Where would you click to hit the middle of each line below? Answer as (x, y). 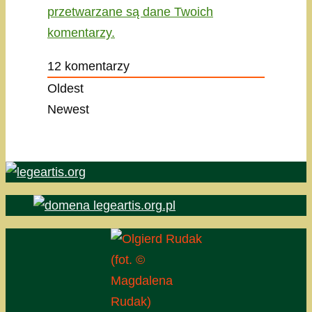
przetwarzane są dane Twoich (130, 12)
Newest (68, 110)
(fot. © (127, 260)
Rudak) (131, 302)
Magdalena (141, 281)
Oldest (65, 89)
